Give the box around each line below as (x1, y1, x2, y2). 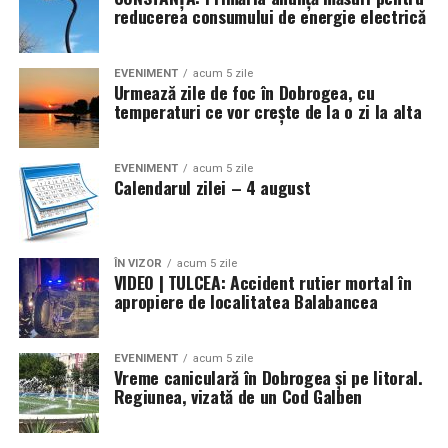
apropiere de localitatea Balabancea (113, 287, 378, 314)
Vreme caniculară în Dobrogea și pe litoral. (113, 363, 423, 390)
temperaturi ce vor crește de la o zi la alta (113, 97, 422, 124)
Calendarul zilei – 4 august (113, 173, 311, 200)
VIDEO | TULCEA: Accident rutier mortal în (113, 268, 412, 295)
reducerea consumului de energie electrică (113, 2, 426, 29)
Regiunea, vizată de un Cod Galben (113, 382, 363, 409)
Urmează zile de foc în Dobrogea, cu (113, 78, 375, 105)
